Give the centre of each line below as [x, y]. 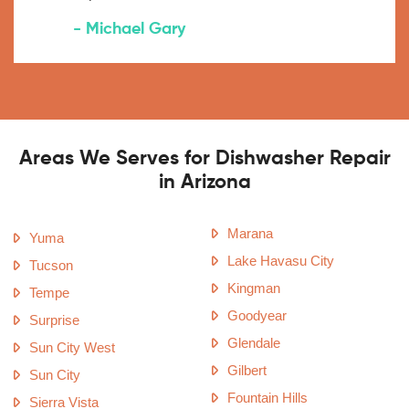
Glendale [254, 342]
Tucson [51, 265]
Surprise [54, 320]
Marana [250, 233]
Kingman [254, 288]
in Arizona [204, 183]
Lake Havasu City [281, 260]
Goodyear [257, 315]
